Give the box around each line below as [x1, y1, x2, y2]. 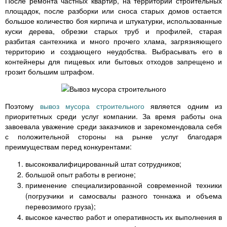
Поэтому [5, 101, 40, 111]
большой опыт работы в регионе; [25, 169, 136, 180]
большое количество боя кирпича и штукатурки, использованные [5, 16, 222, 26]
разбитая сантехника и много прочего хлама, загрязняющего [5, 36, 222, 47]
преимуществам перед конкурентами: [5, 141, 132, 152]
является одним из [144, 101, 222, 111]
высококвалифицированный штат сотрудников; [25, 159, 181, 169]
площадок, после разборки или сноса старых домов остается [5, 6, 222, 16]
